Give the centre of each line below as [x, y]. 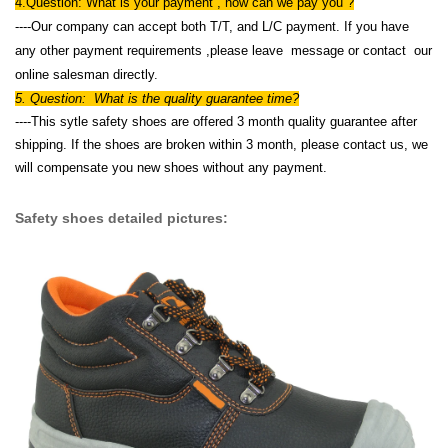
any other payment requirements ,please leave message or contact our [223, 50]
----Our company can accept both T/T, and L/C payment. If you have [212, 26]
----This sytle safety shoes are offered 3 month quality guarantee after [216, 121]
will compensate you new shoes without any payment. [171, 167]
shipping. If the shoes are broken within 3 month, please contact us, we [221, 144]
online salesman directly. [86, 74]
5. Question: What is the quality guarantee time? [157, 98]
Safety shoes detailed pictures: [121, 218]
